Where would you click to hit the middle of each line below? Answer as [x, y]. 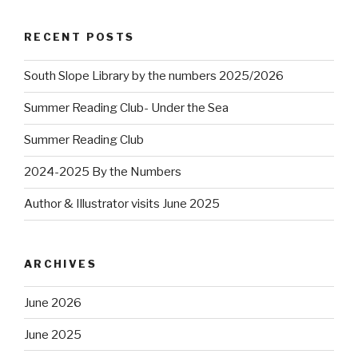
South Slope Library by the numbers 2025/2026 [154, 76]
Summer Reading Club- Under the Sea [126, 108]
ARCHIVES [60, 263]
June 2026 [53, 302]
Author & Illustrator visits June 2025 [122, 204]
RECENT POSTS [80, 37]
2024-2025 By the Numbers [103, 172]
